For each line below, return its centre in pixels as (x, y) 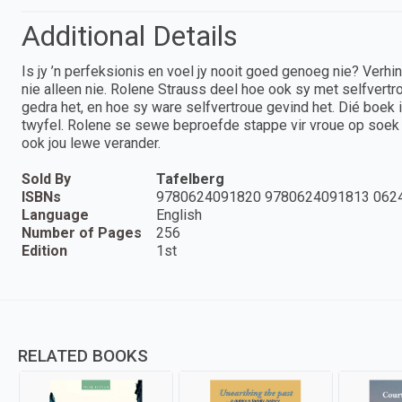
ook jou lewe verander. (91, 143)
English (179, 214)
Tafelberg (190, 179)
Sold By (46, 179)
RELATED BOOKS (83, 355)
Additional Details (130, 35)
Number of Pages (82, 232)
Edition (44, 250)
